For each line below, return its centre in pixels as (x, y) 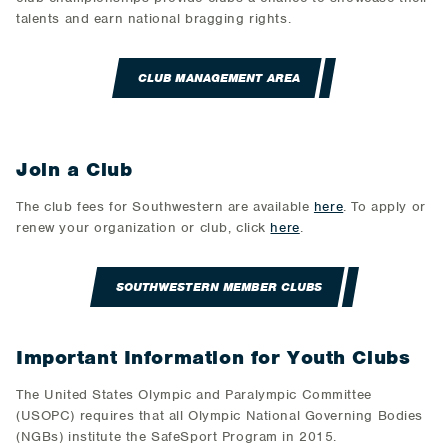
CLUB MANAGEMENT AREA (219, 78)
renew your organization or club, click (143, 227)
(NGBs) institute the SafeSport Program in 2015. (177, 436)
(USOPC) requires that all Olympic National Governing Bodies (219, 415)
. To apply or (384, 206)
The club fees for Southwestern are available (165, 206)
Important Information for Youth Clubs (213, 357)
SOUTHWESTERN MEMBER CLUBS (219, 287)
